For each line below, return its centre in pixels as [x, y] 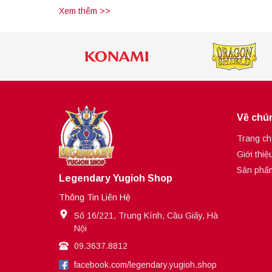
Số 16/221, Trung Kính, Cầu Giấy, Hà [146, 216]
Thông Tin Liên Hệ [95, 198]
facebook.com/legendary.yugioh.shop [145, 265]
